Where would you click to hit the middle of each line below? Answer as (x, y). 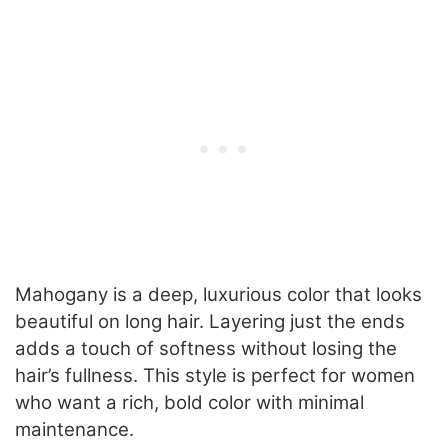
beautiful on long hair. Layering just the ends (210, 322)
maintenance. (74, 430)
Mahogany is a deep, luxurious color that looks (218, 295)
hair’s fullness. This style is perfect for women (215, 376)
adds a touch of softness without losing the (206, 349)
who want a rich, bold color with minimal (189, 403)
